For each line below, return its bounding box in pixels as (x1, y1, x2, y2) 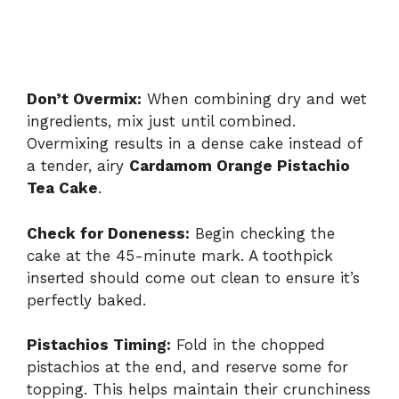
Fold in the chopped (171, 336, 325, 354)
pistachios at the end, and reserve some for (27, 358, 348, 377)
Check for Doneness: (27, 224, 190, 242)
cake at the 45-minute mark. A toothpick (27, 246, 333, 265)
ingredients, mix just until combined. (27, 112, 296, 131)
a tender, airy (27, 157, 129, 175)
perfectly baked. (27, 290, 146, 309)
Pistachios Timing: (27, 336, 171, 354)
